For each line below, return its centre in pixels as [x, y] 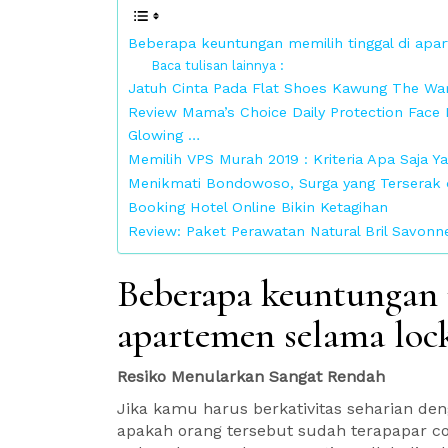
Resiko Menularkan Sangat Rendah [251, 376]
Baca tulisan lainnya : [217, 65]
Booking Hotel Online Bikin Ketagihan [258, 207]
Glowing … [164, 135]
